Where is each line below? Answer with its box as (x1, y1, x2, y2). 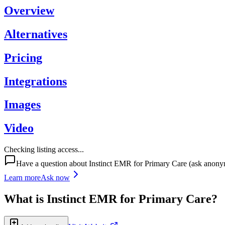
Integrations (4, 74, 67, 88)
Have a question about (16, 159, 89, 168)
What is (4, 192, 47, 206)
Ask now (41, 173, 70, 182)
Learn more (4, 173, 41, 182)
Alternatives (4, 27, 67, 41)
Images (4, 98, 41, 111)
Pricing (4, 51, 42, 64)
